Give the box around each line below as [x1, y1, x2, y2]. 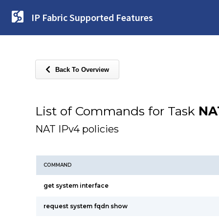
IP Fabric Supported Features [31, 11, 153, 23]
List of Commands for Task [35, 104, 198, 118]
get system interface [44, 182, 109, 189]
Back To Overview [55, 66, 109, 73]
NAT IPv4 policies [35, 123, 119, 135]
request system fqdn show [44, 202, 128, 210]
